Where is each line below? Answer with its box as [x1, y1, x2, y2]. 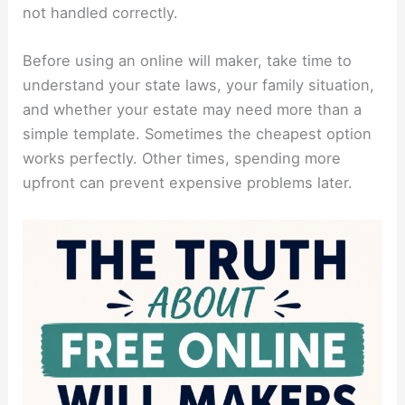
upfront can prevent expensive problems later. [23, 174, 353, 193]
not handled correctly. [23, 4, 179, 23]
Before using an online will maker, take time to [23, 52, 353, 71]
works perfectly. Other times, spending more [23, 149, 342, 168]
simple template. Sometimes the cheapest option [23, 125, 372, 144]
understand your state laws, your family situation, [23, 76, 375, 95]
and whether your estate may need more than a [23, 100, 363, 119]
